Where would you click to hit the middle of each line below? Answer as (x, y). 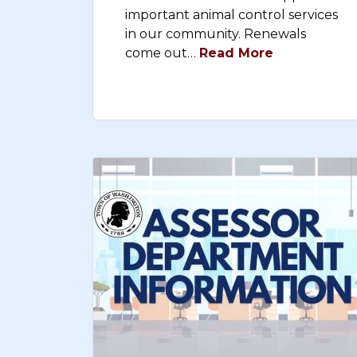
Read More (236, 53)
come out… (162, 53)
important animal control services (231, 15)
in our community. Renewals (216, 34)
